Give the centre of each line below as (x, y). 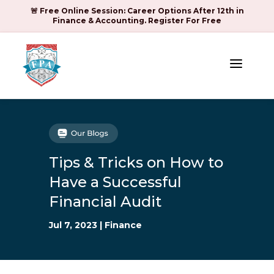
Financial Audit (105, 202)
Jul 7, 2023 (73, 225)
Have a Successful (115, 182)
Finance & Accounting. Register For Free (137, 20)
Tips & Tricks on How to (136, 162)
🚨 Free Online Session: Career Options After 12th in (137, 11)
